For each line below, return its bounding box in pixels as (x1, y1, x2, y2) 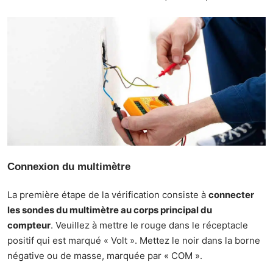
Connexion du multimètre (7, 160, 130, 172)
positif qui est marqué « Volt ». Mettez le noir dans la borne (7, 235, 260, 247)
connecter (208, 189, 254, 201)
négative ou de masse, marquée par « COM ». (7, 250, 202, 262)
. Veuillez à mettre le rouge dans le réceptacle (51, 219, 248, 232)
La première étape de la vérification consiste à (7, 189, 208, 201)
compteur (7, 219, 51, 232)
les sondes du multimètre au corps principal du (7, 204, 212, 216)
